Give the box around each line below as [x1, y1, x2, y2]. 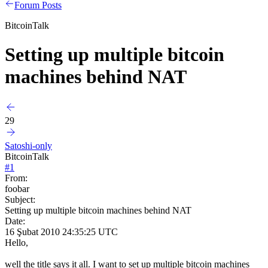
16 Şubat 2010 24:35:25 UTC [5, 226, 118, 237]
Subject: [5, 194, 35, 205]
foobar [5, 183, 29, 194]
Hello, [5, 237, 28, 248]
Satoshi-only [5, 140, 52, 151]
